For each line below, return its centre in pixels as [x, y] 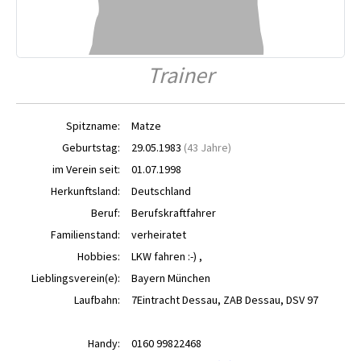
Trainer [180, 75]
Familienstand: [85, 234]
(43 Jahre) [207, 147]
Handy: [102, 343]
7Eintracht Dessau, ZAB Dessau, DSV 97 [225, 300]
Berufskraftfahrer [174, 213]
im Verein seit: [86, 169]
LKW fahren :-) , [167, 256]
